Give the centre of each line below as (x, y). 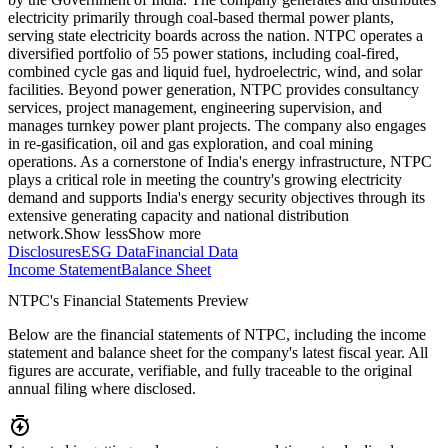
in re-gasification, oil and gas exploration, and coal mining (190, 144)
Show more (164, 234)
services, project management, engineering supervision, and (195, 108)
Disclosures (44, 252)
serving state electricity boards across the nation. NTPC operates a (215, 36)
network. (36, 234)
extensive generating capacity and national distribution (178, 216)
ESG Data (113, 252)
